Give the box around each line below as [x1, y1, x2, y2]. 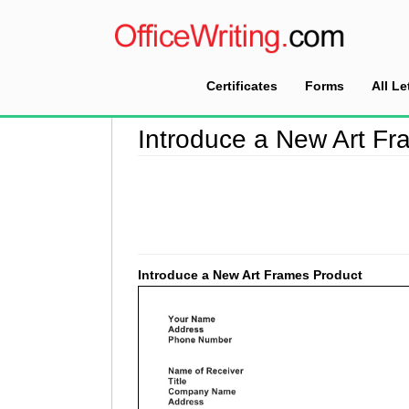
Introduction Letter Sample [184, 82, 337, 97]
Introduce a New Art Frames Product [138, 267, 362, 282]
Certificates [206, 79, 278, 93]
